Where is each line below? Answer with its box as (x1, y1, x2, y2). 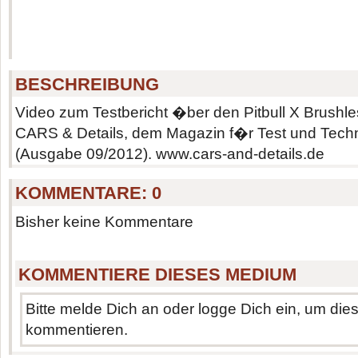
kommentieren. (26, 321, 129, 339)
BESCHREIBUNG (15, 74, 160, 94)
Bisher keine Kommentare (14, 213, 193, 230)
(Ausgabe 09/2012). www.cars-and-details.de (14, 145, 324, 163)
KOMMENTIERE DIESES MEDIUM (18, 264, 296, 284)
